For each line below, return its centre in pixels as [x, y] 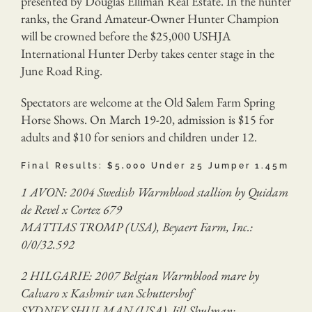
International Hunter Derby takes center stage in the [148, 53]
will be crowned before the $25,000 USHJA [126, 36]
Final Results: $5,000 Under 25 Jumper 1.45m [155, 165]
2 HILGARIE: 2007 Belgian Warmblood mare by [140, 275]
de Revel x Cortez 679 [71, 209]
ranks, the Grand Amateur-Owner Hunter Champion [150, 18]
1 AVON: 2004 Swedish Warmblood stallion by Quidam [155, 192]
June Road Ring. [62, 70]
